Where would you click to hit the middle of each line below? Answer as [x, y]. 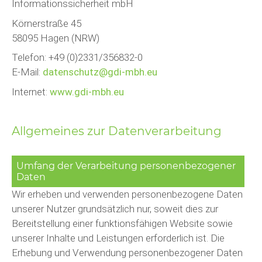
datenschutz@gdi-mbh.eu [100, 72]
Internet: [31, 92]
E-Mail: [27, 72]
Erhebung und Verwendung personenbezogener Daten [127, 252]
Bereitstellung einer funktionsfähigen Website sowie [122, 223]
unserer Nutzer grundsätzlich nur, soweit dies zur [115, 208]
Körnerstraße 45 [46, 23]
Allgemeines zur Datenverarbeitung [117, 131]
